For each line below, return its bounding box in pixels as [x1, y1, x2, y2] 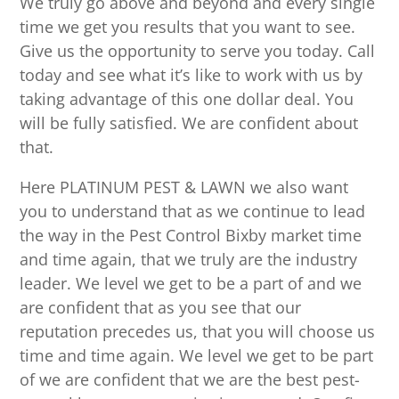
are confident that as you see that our [20, 297, 302, 319]
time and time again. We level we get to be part [20, 345, 374, 367]
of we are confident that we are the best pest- [20, 369, 361, 391]
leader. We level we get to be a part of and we [20, 273, 362, 295]
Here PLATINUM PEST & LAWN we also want [20, 176, 349, 199]
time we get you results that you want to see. [20, 16, 356, 38]
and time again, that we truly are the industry [20, 248, 358, 271]
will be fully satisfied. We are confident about [20, 112, 359, 134]
